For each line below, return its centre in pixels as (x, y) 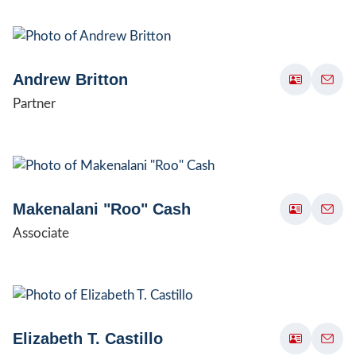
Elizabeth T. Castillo (88, 338)
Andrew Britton (70, 79)
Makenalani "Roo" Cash (102, 209)
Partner (34, 103)
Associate (41, 233)
